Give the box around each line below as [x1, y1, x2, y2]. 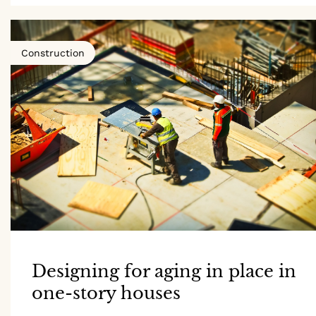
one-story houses [32, 282, 181, 303]
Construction [21, 47, 85, 59]
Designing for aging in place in [32, 260, 296, 281]
